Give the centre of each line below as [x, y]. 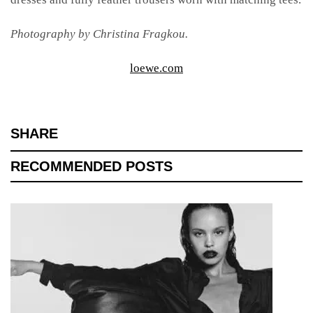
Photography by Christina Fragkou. [101, 34]
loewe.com [156, 68]
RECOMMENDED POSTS [92, 166]
